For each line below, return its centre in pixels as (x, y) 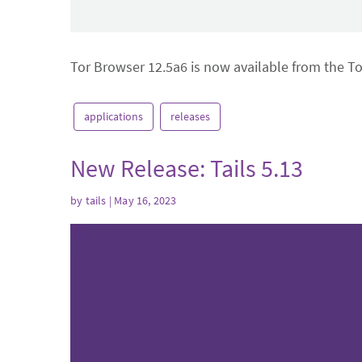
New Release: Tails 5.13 (187, 168)
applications (114, 116)
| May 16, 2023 (141, 200)
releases (190, 116)
